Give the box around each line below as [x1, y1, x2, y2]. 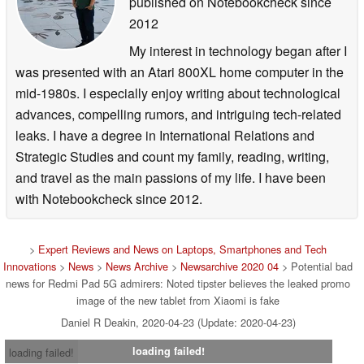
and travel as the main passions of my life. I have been [15, 167, 326, 187]
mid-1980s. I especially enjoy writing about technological [15, 83, 340, 102]
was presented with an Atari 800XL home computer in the [15, 62, 344, 81]
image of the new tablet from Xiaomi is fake [76, 292, 279, 308]
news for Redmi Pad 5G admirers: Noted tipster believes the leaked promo [6, 275, 350, 291]
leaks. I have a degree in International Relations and [15, 125, 314, 145]
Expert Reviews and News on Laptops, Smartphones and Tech [38, 240, 327, 257]
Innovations [3, 258, 56, 274]
